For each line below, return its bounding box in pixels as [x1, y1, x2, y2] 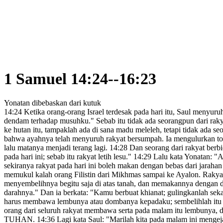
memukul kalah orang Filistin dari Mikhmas [4, 170, 141, 179]
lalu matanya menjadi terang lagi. [4, 143, 110, 152]
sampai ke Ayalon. [141, 170, 201, 179]
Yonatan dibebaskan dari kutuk [4, 99, 101, 108]
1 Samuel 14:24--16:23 [4, 69, 156, 88]
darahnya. [4, 188, 35, 197]
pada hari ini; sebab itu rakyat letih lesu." [4, 152, 133, 161]
